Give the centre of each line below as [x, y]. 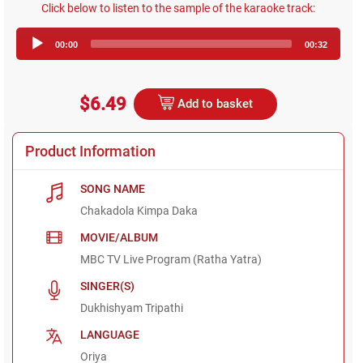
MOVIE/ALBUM [120, 237]
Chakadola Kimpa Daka [139, 210]
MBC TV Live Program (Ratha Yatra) [171, 259]
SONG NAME [113, 188]
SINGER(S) [108, 286]
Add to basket [214, 103]
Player [195, 48]
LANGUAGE [110, 334]
